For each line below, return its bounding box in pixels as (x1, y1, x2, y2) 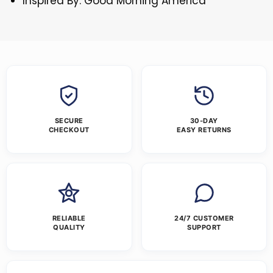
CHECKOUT (48, 126, 90, 135)
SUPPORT (187, 223, 221, 232)
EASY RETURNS (176, 126, 232, 135)
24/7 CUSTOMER (174, 214, 234, 223)
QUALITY (53, 223, 85, 232)
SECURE (54, 116, 83, 126)
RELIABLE (52, 214, 86, 223)
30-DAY (190, 116, 218, 126)
